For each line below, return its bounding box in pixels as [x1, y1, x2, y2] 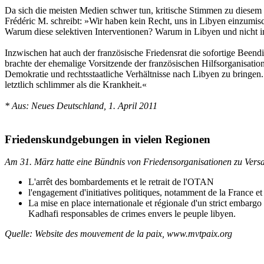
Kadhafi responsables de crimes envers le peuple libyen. [28, 209, 236, 219]
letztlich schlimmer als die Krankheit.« [5, 79, 147, 90]
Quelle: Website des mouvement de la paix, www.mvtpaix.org [5, 229, 232, 239]
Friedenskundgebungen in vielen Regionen [5, 133, 210, 146]
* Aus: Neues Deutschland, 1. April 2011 [5, 100, 157, 111]
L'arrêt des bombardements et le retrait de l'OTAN [28, 177, 214, 187]
